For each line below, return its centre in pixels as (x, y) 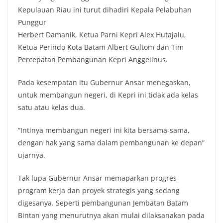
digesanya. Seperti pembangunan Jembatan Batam (103, 203)
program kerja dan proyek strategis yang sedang (99, 190)
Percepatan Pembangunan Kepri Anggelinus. (93, 59)
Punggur (32, 22)
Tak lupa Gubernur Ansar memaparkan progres (97, 178)
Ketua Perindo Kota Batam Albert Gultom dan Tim (101, 47)
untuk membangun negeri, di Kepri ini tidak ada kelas (108, 95)
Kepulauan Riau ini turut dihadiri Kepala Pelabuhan (105, 9)
